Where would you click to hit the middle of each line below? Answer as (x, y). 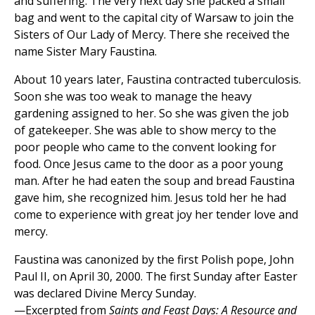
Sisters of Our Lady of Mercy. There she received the (152, 35)
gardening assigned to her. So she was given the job (152, 114)
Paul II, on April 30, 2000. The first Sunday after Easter (156, 277)
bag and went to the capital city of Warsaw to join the (154, 18)
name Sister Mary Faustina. (85, 52)
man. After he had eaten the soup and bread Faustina (154, 181)
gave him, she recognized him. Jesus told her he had (150, 198)
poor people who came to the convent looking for (145, 147)
